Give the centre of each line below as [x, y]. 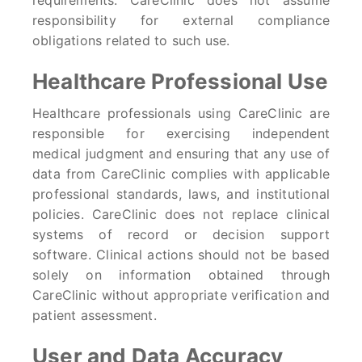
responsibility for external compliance [181, 20]
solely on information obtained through [181, 275]
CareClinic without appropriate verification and [181, 295]
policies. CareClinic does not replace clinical [181, 214]
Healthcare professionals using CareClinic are [181, 113]
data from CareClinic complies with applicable [181, 174]
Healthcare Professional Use [181, 81]
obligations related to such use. [131, 40]
